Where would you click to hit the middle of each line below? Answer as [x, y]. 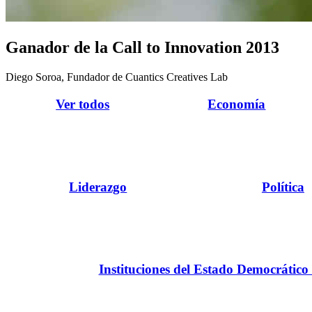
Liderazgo [98, 187]
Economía [237, 104]
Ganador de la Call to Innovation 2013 [142, 48]
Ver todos [83, 104]
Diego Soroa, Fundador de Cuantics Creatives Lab [117, 77]
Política [283, 187]
